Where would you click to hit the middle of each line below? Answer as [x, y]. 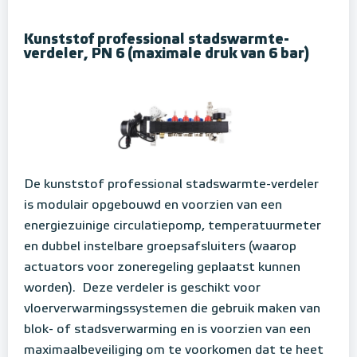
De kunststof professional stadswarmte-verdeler [171, 184]
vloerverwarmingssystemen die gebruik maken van [172, 309]
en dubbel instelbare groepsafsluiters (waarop [160, 247]
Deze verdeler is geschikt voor [170, 288]
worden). [51, 288]
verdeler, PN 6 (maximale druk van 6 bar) [167, 54]
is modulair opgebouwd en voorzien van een [153, 205]
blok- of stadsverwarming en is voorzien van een [167, 330]
